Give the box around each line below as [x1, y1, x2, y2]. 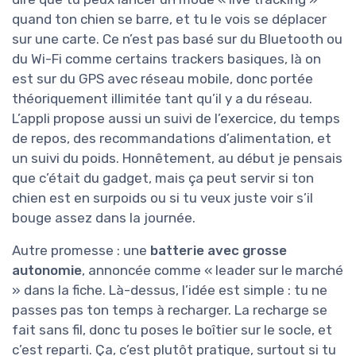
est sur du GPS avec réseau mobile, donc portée [12, 71, 313, 87]
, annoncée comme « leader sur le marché [82, 262, 343, 279]
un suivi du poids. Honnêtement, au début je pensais [12, 150, 342, 167]
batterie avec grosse [150, 242, 287, 259]
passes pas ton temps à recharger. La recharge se [12, 302, 327, 319]
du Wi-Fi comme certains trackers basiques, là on [12, 51, 321, 68]
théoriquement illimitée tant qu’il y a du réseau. [12, 91, 312, 107]
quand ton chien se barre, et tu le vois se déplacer [12, 11, 327, 28]
